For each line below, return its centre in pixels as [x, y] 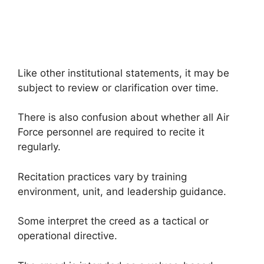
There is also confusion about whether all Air [123, 118]
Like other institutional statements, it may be [123, 73]
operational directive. [67, 236]
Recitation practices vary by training [102, 176]
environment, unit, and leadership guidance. [122, 191]
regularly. [39, 147]
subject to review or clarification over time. [118, 88]
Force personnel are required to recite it [111, 132]
